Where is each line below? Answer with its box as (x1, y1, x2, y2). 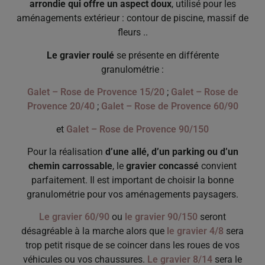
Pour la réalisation (27, 146, 105, 157)
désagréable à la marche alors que (21, 225, 167, 237)
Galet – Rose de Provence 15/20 (27, 86, 164, 98)
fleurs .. (117, 27, 148, 38)
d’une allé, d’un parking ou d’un (105, 146, 238, 157)
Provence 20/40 (27, 101, 95, 112)
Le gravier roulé (46, 49, 114, 61)
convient (201, 160, 237, 172)
